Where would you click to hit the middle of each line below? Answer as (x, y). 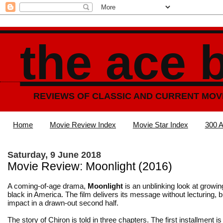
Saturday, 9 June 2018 (54, 155)
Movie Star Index (160, 125)
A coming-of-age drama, (48, 186)
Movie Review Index (83, 125)
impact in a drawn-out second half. (63, 203)
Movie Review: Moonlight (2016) (90, 166)
